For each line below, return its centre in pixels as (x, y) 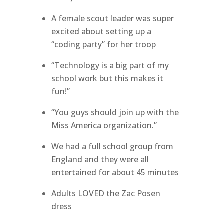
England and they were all (100, 159)
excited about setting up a (101, 31)
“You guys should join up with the (115, 112)
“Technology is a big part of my (110, 65)
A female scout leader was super (112, 18)
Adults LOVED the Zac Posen (106, 193)
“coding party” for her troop (103, 44)
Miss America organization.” (104, 125)
